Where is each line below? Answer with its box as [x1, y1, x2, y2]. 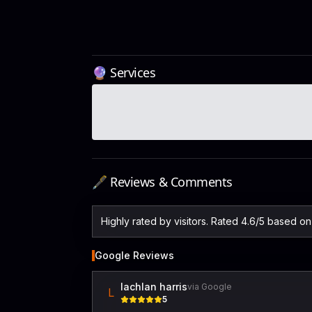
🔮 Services [92, 64, 156, 81]
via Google [187, 281, 232, 292]
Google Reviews [95, 249, 174, 261]
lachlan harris [120, 281, 187, 292]
